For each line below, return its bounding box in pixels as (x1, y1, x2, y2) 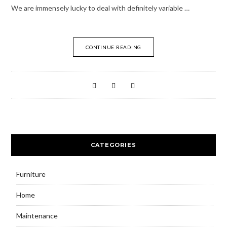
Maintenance (16, 211, 58, 220)
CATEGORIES (91, 141, 136, 148)
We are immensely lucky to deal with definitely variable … (11, 3, 190, 12)
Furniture (16, 169, 46, 178)
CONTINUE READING (86, 44, 141, 50)
